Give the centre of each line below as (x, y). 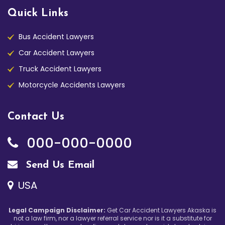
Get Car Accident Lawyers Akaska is (161, 210)
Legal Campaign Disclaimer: (57, 210)
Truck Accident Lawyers (60, 69)
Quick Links (38, 13)
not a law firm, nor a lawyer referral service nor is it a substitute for (113, 218)
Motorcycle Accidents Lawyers (72, 85)
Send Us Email (59, 165)
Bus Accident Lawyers (56, 36)
